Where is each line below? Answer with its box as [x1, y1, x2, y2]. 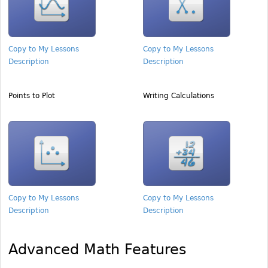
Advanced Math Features [8, 241, 187, 258]
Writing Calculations [143, 92, 214, 100]
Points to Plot [8, 92, 55, 100]
